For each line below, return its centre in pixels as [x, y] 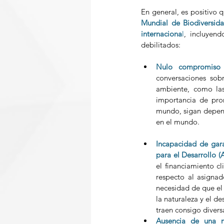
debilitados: [162, 45]
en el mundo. [180, 122]
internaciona [161, 34]
